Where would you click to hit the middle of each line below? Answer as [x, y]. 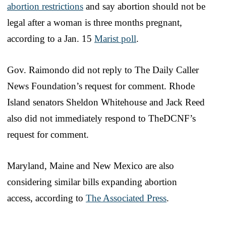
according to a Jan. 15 [51, 38]
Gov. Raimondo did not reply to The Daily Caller [103, 70]
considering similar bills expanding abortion [92, 182]
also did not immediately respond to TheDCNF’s [101, 118]
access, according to [46, 198]
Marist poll [115, 38]
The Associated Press [126, 198]
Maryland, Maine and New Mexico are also [91, 165]
